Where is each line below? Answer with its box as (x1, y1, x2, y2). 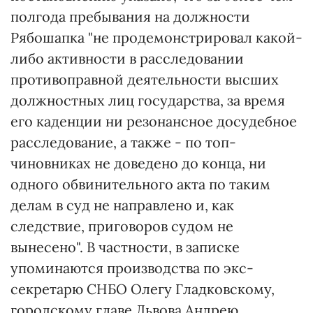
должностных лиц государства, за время (10, 92, 285, 110)
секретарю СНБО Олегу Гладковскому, (10, 280, 275, 298)
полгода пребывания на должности (10, 8, 250, 26)
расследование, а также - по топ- (10, 133, 236, 152)
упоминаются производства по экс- (10, 259, 254, 277)
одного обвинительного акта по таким (10, 175, 270, 194)
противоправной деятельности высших (10, 71, 279, 89)
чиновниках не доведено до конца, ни (10, 154, 266, 173)
